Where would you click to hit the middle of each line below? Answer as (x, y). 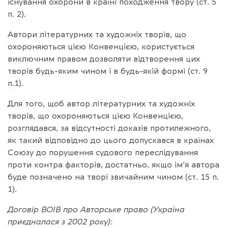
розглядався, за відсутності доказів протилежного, (109, 128)
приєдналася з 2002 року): (60, 222)
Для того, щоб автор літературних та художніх (101, 104)
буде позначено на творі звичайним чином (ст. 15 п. (113, 177)
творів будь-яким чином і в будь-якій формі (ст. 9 (108, 71)
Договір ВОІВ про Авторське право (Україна (96, 209)
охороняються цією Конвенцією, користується (101, 47)
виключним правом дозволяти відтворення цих (104, 59)
